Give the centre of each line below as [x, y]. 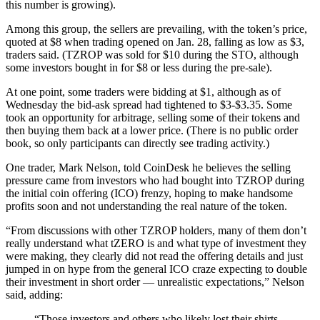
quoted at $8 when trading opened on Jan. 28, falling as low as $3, [155, 41]
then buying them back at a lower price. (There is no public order [152, 130]
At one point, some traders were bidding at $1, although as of [143, 91]
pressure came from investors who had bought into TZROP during [155, 180]
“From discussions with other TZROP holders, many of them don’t [156, 230]
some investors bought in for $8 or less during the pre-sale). [139, 67]
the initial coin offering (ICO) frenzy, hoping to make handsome [149, 193]
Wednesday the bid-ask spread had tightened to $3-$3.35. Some [149, 104]
